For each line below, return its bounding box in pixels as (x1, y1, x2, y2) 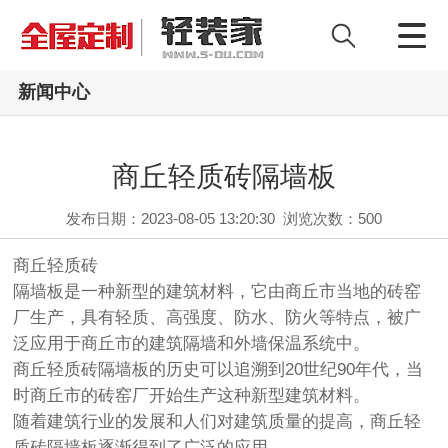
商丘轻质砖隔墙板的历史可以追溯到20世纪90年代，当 (13, 360, 424, 380)
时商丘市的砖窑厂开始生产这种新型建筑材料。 (13, 386, 371, 406)
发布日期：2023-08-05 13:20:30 (65, 210, 275, 228)
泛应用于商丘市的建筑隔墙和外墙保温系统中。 (13, 334, 371, 354)
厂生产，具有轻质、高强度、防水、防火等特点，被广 (13, 308, 422, 328)
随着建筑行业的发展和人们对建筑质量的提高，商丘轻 (13, 412, 422, 432)
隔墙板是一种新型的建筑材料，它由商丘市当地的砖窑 (13, 282, 422, 302)
